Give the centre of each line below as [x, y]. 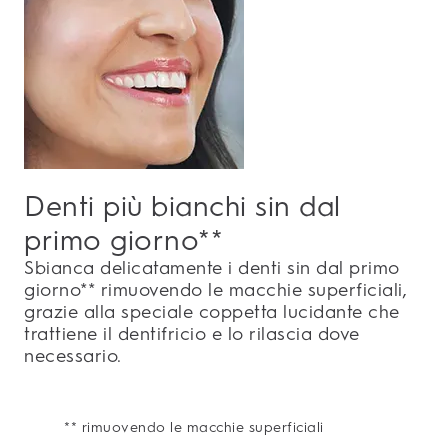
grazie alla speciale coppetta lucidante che [212, 312]
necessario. [73, 356]
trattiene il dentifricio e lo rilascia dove [192, 334]
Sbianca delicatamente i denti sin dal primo [212, 268]
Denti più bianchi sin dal [182, 206]
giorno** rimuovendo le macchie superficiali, [215, 290]
